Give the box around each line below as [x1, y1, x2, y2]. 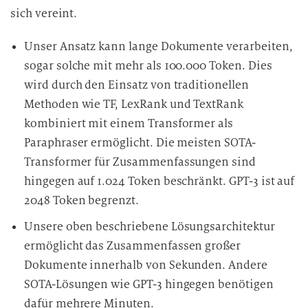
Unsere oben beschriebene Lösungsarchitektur [24, 219, 275, 234]
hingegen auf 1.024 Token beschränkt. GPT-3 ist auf [24, 174, 295, 188]
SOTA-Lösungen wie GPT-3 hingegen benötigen [24, 277, 274, 291]
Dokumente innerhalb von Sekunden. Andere [24, 258, 267, 272]
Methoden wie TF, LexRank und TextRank [24, 97, 244, 111]
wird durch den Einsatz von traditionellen [24, 78, 249, 92]
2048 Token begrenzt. [24, 193, 139, 208]
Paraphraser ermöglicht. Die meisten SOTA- [24, 135, 256, 150]
